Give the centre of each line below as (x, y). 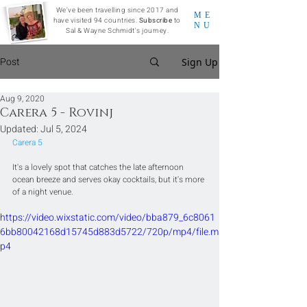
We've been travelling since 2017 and (117, 10)
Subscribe (156, 21)
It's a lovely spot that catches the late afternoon (99, 167)
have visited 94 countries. (96, 21)
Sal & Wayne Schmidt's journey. (117, 31)
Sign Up (200, 62)
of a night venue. (43, 192)
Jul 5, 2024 (64, 129)
